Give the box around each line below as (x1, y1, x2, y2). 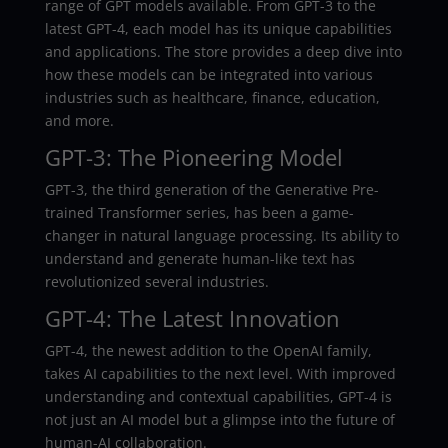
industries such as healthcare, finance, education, (44, 87, 380, 107)
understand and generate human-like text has (44, 248, 355, 268)
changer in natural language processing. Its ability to (44, 225, 399, 245)
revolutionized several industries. (44, 271, 269, 291)
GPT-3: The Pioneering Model (44, 141, 343, 172)
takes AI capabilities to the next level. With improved (44, 363, 396, 383)
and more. (44, 110, 114, 130)
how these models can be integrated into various (44, 64, 373, 84)
